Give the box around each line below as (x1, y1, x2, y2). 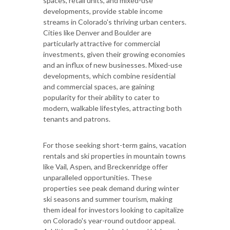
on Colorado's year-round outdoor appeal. (43, 216, 176, 225)
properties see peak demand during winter (43, 183, 179, 193)
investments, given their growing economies (43, 49, 185, 59)
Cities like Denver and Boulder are (43, 28, 151, 37)
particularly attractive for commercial (43, 39, 160, 48)
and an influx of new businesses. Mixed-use (43, 60, 182, 69)
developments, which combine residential (43, 71, 176, 80)
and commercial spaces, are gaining (43, 82, 155, 91)
